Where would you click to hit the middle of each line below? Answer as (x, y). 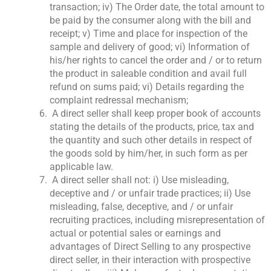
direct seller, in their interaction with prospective (150, 260)
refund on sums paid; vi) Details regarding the (147, 87)
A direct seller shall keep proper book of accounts (155, 114)
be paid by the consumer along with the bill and (150, 21)
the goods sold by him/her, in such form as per (149, 154)
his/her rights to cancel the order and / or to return (156, 60)
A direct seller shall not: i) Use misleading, (139, 180)
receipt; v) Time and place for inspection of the (149, 34)
